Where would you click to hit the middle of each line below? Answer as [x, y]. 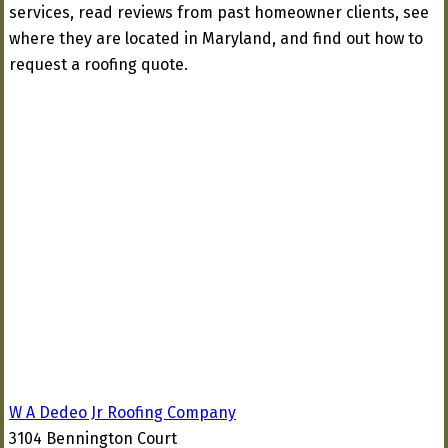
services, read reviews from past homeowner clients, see [219, 12]
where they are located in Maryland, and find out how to [216, 38]
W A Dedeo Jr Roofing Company [122, 412]
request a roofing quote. [98, 64]
